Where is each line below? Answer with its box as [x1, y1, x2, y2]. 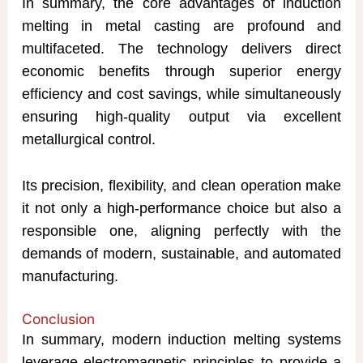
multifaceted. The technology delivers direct [21, 40, 342, 57]
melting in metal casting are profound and [21, 17, 342, 34]
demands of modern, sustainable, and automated [21, 245, 342, 262]
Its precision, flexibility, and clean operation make [21, 177, 342, 194]
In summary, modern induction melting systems [21, 331, 342, 348]
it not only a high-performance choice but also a [21, 199, 342, 216]
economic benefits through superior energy [21, 62, 342, 79]
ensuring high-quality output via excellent [21, 108, 342, 125]
